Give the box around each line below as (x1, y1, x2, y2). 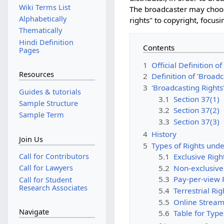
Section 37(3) (173, 116, 219, 126)
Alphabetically (18, 14, 66, 24)
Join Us (18, 134, 43, 144)
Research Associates (18, 182, 87, 192)
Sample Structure (18, 98, 78, 108)
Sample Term (18, 110, 64, 120)
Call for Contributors (18, 151, 89, 161)
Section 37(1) (173, 93, 219, 104)
